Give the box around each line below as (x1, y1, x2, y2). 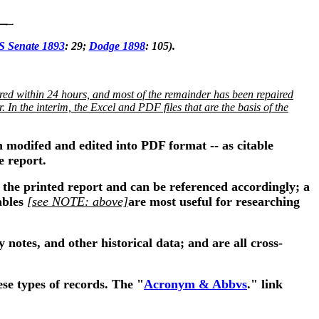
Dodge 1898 (88, 40, 145, 52)
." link (247, 277, 283, 291)
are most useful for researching (128, 194, 300, 209)
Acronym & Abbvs (144, 277, 247, 291)
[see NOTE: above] (27, 194, 128, 209)
